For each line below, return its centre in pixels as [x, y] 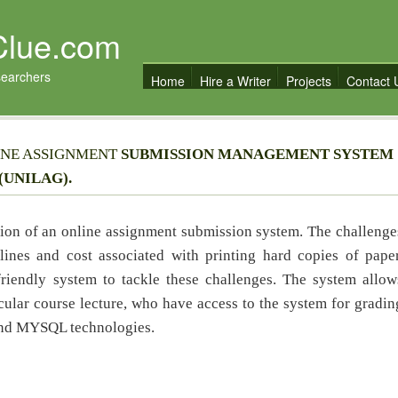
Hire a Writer [235, 81]
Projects [309, 81]
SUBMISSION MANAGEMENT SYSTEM [257, 154]
